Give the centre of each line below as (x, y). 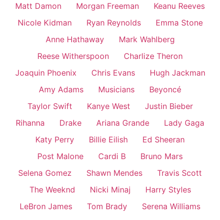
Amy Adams (61, 90)
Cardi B (112, 156)
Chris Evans (113, 73)
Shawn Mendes (114, 173)
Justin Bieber (169, 106)
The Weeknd (52, 190)
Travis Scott (179, 173)
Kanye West (108, 106)
